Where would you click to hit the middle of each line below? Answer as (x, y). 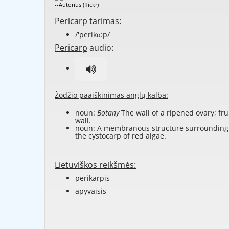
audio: (100, 48)
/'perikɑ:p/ (93, 35)
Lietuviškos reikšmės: (95, 165)
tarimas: (104, 21)
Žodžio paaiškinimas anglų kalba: (111, 95)
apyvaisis (91, 191)
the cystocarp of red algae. (121, 136)
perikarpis (93, 178)
